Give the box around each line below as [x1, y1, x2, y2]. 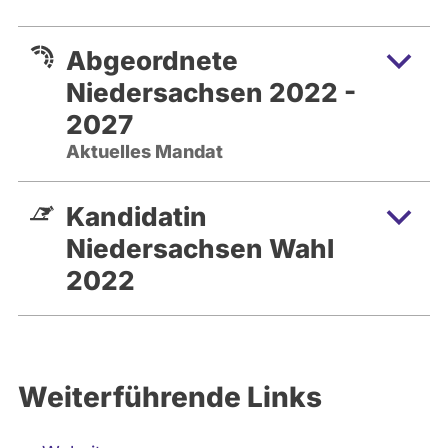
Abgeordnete [66, 44, 238, 76]
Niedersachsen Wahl [66, 232, 334, 264]
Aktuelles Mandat [66, 140, 223, 162]
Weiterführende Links [18, 379, 322, 414]
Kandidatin [66, 200, 207, 232]
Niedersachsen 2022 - [66, 76, 356, 108]
